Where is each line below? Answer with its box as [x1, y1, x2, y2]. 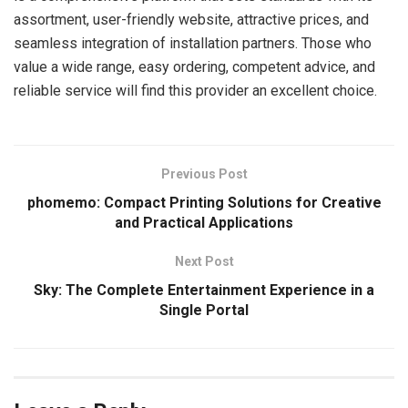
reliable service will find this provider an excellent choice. [14, 82, 377, 99]
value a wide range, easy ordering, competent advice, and [14, 58, 375, 76]
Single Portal [159, 301, 249, 319]
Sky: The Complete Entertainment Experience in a [34, 281, 374, 299]
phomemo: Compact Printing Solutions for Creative [26, 194, 382, 211]
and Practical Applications [115, 214, 293, 231]
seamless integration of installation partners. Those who [14, 35, 372, 52]
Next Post [174, 254, 234, 269]
